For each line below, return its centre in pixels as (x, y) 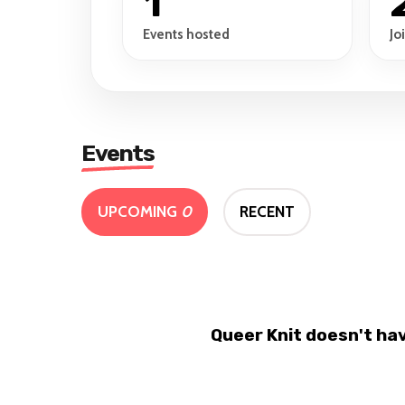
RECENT (267, 212)
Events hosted (186, 35)
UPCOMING (139, 212)
